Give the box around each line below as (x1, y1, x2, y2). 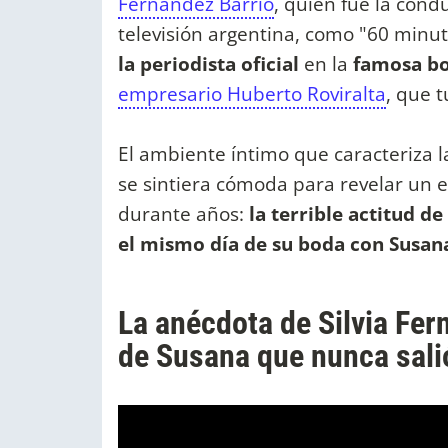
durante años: (118, 200, 244, 228)
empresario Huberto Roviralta (118, 80, 386, 108)
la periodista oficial (118, 50, 299, 78)
